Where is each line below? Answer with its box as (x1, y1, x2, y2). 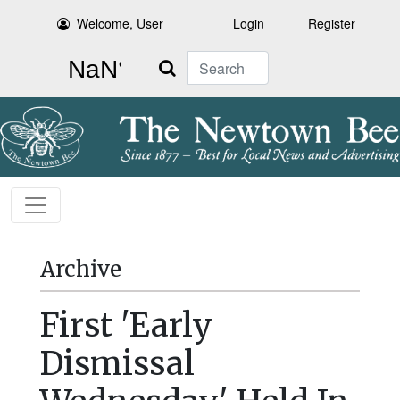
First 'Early (40, 305, 212, 346)
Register (308, 14, 355, 32)
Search (146, 52, 187, 70)
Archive (40, 255, 121, 284)
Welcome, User (77, 14, 164, 32)
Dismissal (40, 344, 195, 385)
